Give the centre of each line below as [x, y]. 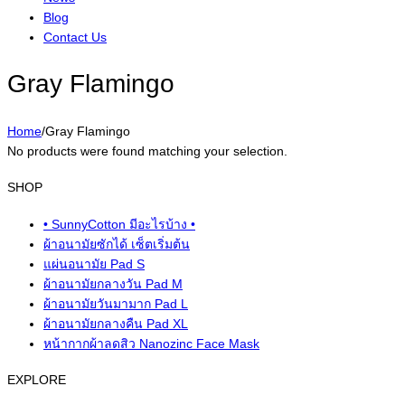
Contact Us [75, 37]
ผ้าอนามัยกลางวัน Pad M [113, 283]
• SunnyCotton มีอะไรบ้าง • [119, 224]
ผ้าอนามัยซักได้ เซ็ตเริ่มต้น [117, 244]
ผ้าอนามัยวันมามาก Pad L [116, 303]
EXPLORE [37, 380]
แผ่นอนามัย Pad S [94, 264]
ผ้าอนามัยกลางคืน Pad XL [116, 323]
